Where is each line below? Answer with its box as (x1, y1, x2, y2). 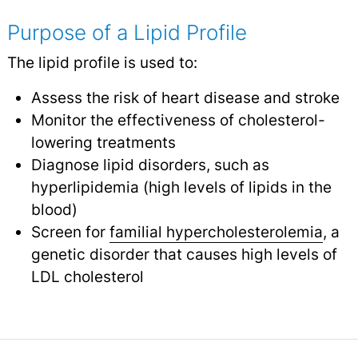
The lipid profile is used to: (6, 53, 197, 73)
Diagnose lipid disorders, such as (30, 155, 269, 175)
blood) (30, 200, 78, 220)
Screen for (30, 222, 109, 242)
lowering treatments (30, 133, 176, 153)
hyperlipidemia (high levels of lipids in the (30, 177, 332, 197)
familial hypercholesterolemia (109, 222, 323, 242)
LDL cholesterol (30, 267, 144, 287)
